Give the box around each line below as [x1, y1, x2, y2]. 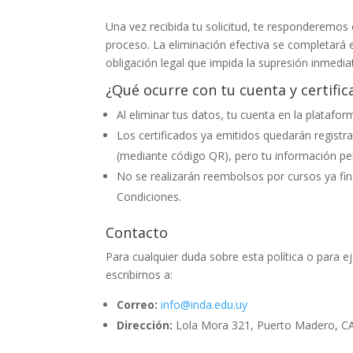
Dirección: [117, 318, 173, 333]
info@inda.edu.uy [161, 297, 248, 312]
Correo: [117, 297, 158, 312]
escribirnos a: [106, 267, 173, 282]
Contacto [106, 223, 169, 242]
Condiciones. [117, 189, 182, 204]
